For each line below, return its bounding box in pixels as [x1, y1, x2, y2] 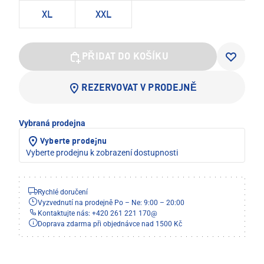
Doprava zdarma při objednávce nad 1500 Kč [38, 219, 182, 228]
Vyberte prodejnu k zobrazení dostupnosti [26, 147, 178, 157]
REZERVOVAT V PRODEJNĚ [81, 83, 197, 93]
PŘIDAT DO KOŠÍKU [82, 52, 169, 62]
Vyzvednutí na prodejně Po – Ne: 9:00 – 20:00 [38, 198, 184, 207]
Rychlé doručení [38, 187, 88, 196]
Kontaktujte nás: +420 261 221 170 [38, 209, 151, 217]
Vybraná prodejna [19, 118, 85, 128]
